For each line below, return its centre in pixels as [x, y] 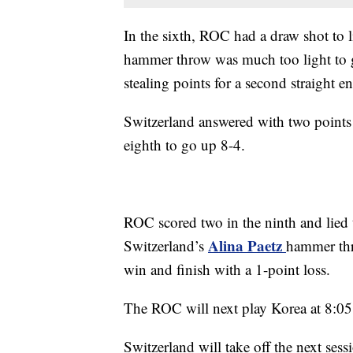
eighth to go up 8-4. [184, 145]
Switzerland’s [166, 246]
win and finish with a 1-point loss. [227, 269]
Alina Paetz [247, 246]
